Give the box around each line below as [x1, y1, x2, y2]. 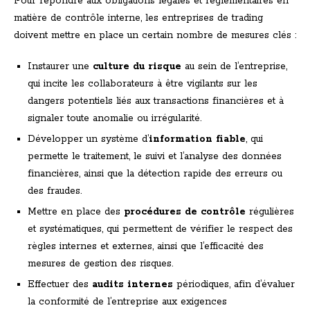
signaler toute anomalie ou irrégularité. [28, 112, 201, 125]
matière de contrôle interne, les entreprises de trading [14, 12, 263, 25]
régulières [246, 206, 294, 219]
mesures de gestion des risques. [28, 257, 173, 271]
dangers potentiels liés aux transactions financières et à [28, 95, 284, 108]
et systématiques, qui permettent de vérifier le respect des [28, 223, 293, 236]
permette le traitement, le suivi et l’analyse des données [28, 150, 282, 163]
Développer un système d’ [28, 133, 149, 146]
